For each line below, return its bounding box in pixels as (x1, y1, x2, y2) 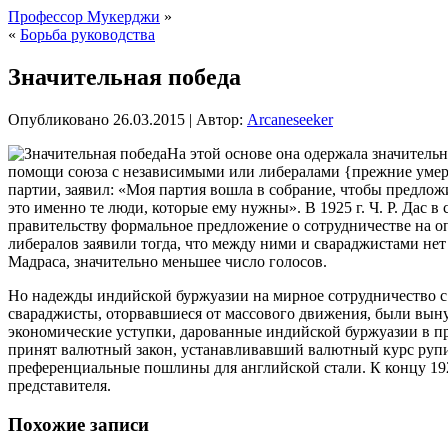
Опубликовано (8, 110, 109, 128)
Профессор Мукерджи (8, 8, 160, 25)
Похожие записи (8, 413, 149, 435)
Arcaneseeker (247, 110, 333, 128)
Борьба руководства (20, 26, 155, 43)
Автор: (196, 110, 243, 128)
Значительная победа (8, 63, 241, 90)
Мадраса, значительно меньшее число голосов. (8, 252, 327, 270)
